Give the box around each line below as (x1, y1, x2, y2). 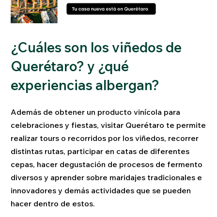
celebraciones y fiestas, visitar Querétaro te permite (11, 120, 206, 130)
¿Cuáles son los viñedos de (11, 39, 182, 56)
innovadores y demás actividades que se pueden (11, 185, 191, 195)
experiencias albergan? (11, 77, 160, 94)
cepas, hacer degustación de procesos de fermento (11, 159, 203, 169)
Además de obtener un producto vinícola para (11, 107, 181, 117)
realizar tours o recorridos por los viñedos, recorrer (11, 133, 199, 143)
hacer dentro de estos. (11, 198, 95, 208)
